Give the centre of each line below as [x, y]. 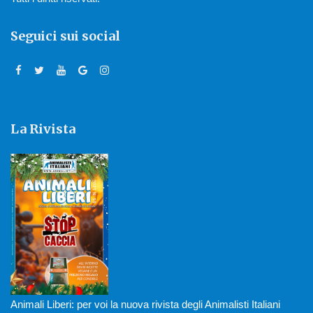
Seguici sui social [65, 36]
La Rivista [43, 129]
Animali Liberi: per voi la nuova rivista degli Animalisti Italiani [145, 304]
